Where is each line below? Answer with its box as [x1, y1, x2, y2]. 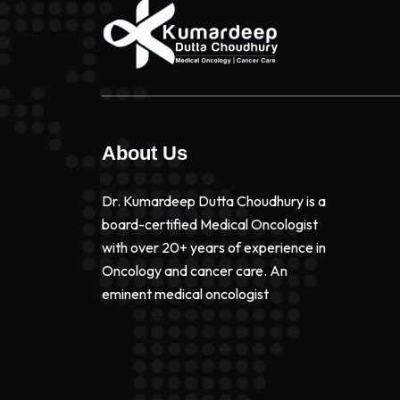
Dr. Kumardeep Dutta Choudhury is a [102, 192, 326, 210]
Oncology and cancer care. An [102, 262, 287, 279]
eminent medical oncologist [102, 285, 269, 303]
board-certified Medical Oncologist [102, 215, 318, 233]
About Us [102, 142, 187, 164]
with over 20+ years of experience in [102, 238, 326, 256]
